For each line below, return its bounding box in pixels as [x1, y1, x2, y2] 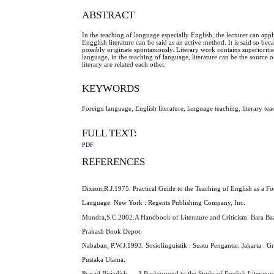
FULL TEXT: [82, 127, 138, 139]
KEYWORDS [82, 83, 140, 95]
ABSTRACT [82, 9, 135, 21]
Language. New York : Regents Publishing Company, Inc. [82, 199, 246, 207]
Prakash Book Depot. [82, 227, 143, 235]
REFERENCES [82, 155, 146, 168]
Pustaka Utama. [82, 256, 126, 264]
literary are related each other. [82, 60, 166, 68]
